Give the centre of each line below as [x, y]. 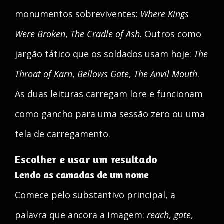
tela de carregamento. [63, 134]
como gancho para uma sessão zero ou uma [110, 114]
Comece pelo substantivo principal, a [95, 195]
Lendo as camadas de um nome [82, 175]
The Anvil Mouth [166, 74]
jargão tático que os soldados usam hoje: [104, 54]
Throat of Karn [44, 74]
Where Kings [165, 14]
